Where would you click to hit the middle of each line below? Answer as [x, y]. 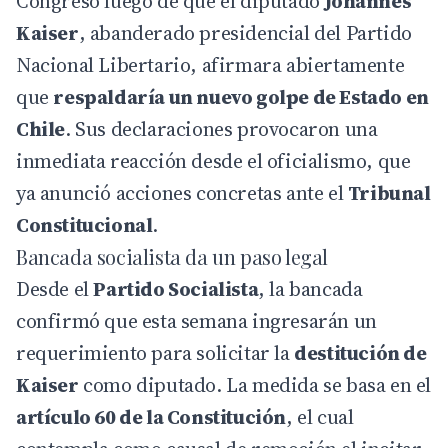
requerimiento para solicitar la [155, 352]
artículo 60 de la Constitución [151, 416]
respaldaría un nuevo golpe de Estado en [241, 96]
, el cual [320, 416]
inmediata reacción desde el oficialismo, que [213, 160]
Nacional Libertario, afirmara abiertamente [210, 64]
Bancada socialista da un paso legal [172, 256]
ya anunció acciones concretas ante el [182, 192]
